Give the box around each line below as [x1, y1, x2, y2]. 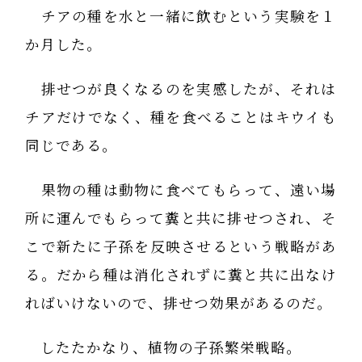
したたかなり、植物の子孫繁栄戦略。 [25, 336, 302, 359]
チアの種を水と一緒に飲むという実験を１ [25, 5, 337, 27]
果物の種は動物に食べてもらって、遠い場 [25, 179, 337, 201]
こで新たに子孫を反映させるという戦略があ [25, 235, 337, 258]
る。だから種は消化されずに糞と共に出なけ [25, 263, 337, 286]
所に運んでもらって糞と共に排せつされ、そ [25, 207, 337, 229]
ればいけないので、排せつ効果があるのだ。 [25, 292, 333, 314]
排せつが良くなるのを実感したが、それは [25, 78, 337, 100]
